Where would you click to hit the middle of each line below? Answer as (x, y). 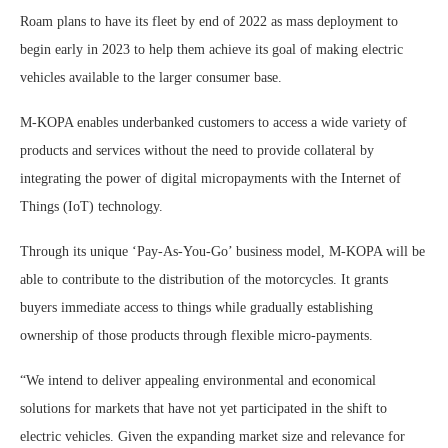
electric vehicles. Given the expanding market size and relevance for (212, 437)
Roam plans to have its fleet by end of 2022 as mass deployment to (209, 22)
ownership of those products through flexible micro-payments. (196, 336)
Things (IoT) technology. (91, 207)
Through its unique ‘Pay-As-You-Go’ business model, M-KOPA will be (222, 252)
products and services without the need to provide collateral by (197, 151)
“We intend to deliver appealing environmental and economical (198, 381)
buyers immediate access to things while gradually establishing (196, 308)
